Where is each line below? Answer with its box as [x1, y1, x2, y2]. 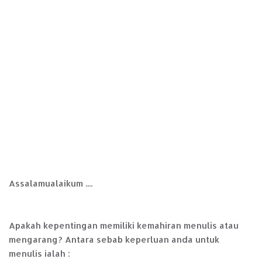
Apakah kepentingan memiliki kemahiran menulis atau [9, 220, 239, 232]
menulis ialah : [9, 248, 70, 260]
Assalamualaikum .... [9, 178, 92, 189]
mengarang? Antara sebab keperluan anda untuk [9, 234, 219, 246]
